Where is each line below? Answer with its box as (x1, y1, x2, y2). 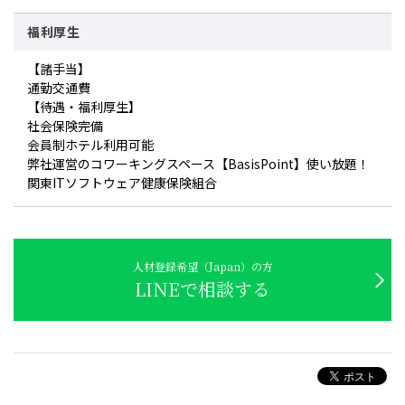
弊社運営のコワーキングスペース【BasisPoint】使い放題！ (27, 155, 370, 173)
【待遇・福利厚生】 (27, 98, 141, 116)
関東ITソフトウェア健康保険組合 (27, 174, 217, 192)
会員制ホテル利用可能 (27, 136, 154, 154)
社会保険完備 (27, 117, 103, 135)
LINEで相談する (135, 276, 270, 302)
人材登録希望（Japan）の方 (132, 259, 273, 274)
